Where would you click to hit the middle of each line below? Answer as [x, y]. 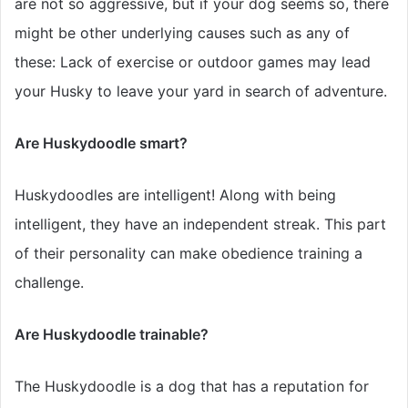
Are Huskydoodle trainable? [112, 335]
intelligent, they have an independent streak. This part [200, 224]
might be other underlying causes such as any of [182, 33]
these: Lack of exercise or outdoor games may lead [193, 62]
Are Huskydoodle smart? [101, 143]
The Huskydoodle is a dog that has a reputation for [192, 387]
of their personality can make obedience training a [189, 254]
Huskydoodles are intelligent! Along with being [175, 195]
